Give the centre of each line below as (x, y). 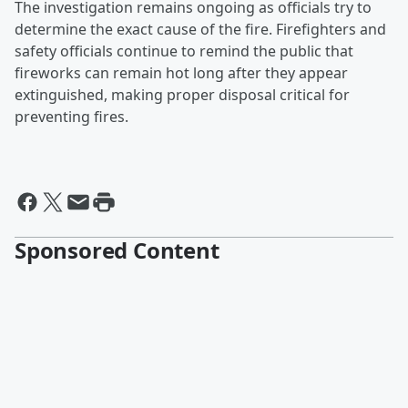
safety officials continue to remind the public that (184, 51)
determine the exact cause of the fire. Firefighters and (200, 30)
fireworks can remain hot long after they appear (181, 73)
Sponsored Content (117, 250)
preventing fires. (71, 117)
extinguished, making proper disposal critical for (182, 95)
